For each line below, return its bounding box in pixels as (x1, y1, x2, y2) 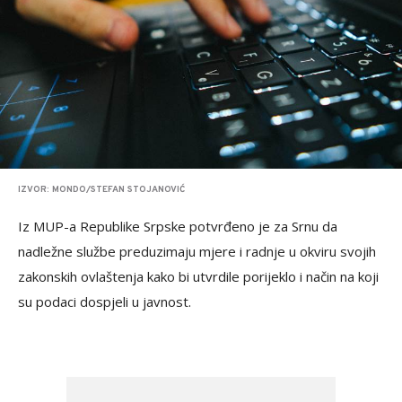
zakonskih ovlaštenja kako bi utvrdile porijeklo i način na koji (18, 267, 379, 285)
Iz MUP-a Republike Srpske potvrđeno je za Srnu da (18, 217, 337, 235)
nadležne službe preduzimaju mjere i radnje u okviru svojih (18, 242, 376, 260)
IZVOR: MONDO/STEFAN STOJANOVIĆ (18, 184, 185, 196)
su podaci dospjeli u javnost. (18, 293, 191, 310)
